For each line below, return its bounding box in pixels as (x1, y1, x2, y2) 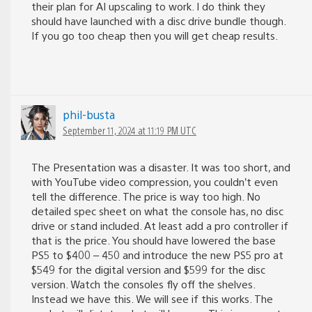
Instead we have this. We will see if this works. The (31, 292, 273, 306)
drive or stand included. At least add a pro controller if (31, 219, 288, 233)
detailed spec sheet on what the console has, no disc (31, 204, 283, 218)
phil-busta (63, 107, 115, 123)
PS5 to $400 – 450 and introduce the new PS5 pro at (31, 248, 283, 262)
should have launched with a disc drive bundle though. (31, 14, 286, 28)
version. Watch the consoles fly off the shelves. (31, 277, 255, 291)
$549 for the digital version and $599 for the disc (31, 263, 265, 276)
